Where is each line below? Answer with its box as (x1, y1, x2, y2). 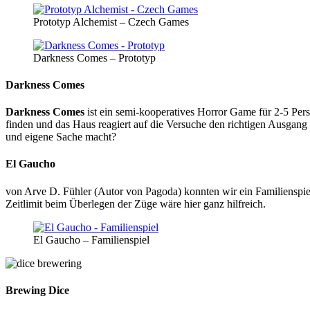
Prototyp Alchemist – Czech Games (33, 15, 189, 28)
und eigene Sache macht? (6, 131, 116, 143)
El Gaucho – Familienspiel (33, 233, 149, 246)
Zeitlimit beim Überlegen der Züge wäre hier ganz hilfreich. (6, 197, 266, 210)
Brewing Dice (6, 284, 69, 296)
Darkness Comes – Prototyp (33, 51, 156, 64)
